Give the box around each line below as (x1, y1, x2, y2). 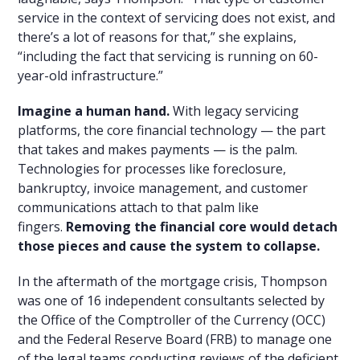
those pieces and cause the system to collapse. (18, 236, 321, 255)
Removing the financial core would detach (66, 217, 338, 235)
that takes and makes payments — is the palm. (18, 140, 298, 158)
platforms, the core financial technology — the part (18, 121, 326, 139)
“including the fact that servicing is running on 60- (18, 47, 319, 65)
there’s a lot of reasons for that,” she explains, (18, 27, 297, 46)
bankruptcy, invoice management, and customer (18, 178, 309, 197)
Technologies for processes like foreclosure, (18, 159, 287, 178)
